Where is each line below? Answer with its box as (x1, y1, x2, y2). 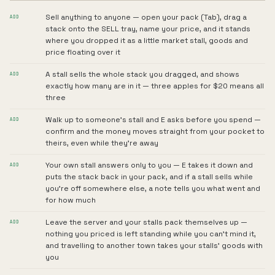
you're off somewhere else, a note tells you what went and (45, 184, 260, 193)
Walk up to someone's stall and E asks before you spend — (45, 115, 261, 125)
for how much (45, 195, 96, 205)
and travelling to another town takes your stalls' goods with (45, 241, 263, 250)
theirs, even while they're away (45, 138, 158, 148)
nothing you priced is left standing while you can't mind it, (45, 229, 256, 239)
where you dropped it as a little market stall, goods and (45, 36, 248, 45)
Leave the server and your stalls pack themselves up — (45, 217, 247, 227)
